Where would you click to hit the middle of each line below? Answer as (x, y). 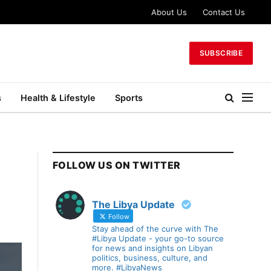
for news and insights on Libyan (152, 248)
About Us (169, 12)
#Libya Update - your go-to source (158, 238)
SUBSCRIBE (221, 53)
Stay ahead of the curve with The (155, 229)
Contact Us (224, 12)
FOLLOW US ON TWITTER (117, 165)
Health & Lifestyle (58, 97)
